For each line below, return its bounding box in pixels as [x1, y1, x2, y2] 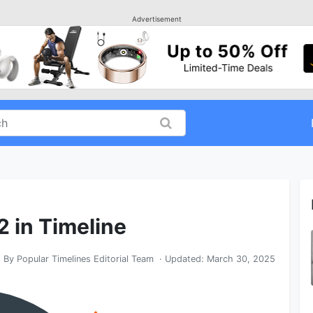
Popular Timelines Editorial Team [17, 254, 154, 265]
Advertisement [131, 15, 182, 23]
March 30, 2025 [207, 254, 275, 265]
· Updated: [154, 254, 207, 265]
